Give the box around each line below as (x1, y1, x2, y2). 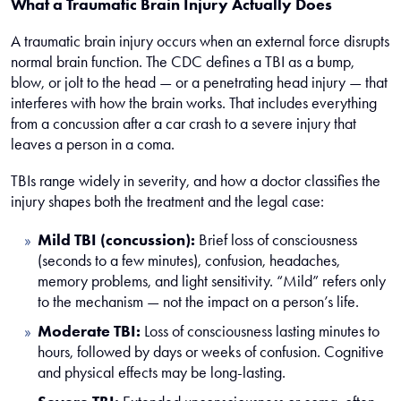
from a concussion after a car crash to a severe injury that (11, 114, 356, 133)
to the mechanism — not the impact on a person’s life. (38, 292, 359, 311)
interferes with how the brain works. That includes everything (11, 93, 377, 113)
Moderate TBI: (38, 321, 141, 341)
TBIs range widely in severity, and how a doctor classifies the (11, 171, 380, 191)
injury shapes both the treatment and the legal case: (11, 192, 324, 211)
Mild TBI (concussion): (38, 230, 195, 250)
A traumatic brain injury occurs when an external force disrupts (11, 31, 389, 51)
